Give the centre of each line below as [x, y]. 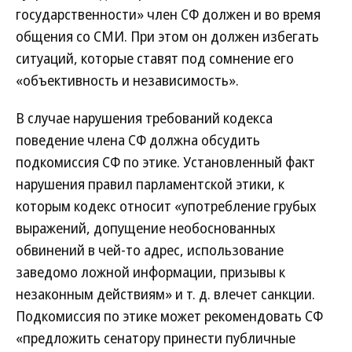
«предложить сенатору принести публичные [156, 338]
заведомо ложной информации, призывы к [150, 272]
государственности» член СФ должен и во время [168, 14]
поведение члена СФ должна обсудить [138, 140]
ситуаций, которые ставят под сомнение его [155, 58]
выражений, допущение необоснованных [146, 228]
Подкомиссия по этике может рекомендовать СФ [169, 316]
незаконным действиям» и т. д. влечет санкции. [165, 294]
